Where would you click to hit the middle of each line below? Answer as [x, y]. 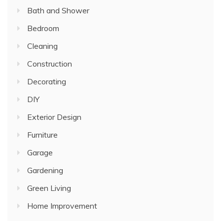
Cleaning [42, 46]
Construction [50, 64]
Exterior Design [54, 117]
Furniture [42, 135]
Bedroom [43, 28]
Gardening [45, 170]
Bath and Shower [58, 11]
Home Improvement [62, 206]
